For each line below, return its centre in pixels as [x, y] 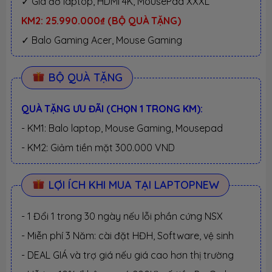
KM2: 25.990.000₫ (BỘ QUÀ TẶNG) [101, 21]
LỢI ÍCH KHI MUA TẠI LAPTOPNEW [132, 185]
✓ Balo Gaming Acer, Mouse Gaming [102, 40]
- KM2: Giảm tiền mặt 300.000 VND [98, 148]
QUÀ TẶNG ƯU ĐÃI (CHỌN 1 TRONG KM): [112, 109]
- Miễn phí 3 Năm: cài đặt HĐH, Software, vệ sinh [127, 236]
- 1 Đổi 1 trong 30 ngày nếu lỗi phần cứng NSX [122, 216]
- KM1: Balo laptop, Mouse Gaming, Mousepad [122, 128]
